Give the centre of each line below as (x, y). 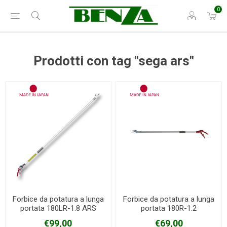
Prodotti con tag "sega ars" (113, 61)
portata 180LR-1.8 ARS (58, 208)
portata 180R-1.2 (169, 208)
